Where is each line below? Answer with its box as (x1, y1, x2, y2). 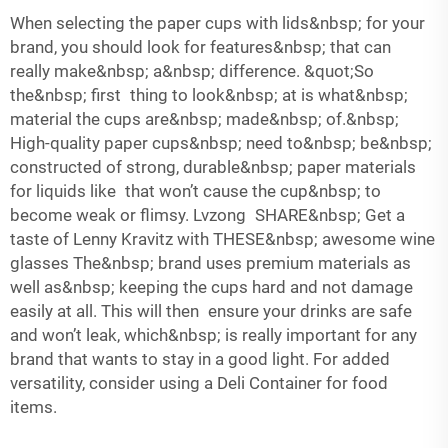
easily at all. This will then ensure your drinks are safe (10, 301, 412, 321)
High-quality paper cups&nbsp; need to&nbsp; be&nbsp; (10, 133, 432, 153)
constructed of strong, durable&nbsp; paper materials (10, 157, 416, 177)
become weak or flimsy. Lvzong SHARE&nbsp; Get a (10, 205, 405, 225)
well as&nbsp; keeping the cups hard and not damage (10, 277, 413, 297)
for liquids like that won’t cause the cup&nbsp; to (10, 181, 381, 201)
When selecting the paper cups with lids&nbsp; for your (10, 13, 425, 33)
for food (322, 373, 388, 393)
